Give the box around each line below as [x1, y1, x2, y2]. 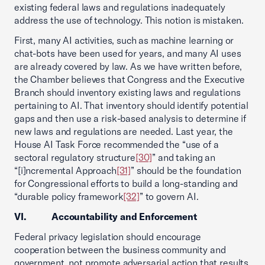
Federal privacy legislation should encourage [14, 231, 201, 243]
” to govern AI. [139, 190, 199, 202]
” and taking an [152, 151, 216, 163]
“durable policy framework [14, 190, 124, 202]
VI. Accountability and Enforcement [14, 211, 197, 222]
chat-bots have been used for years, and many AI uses [14, 47, 241, 59]
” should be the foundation [131, 164, 241, 176]
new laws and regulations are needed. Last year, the [14, 125, 233, 137]
